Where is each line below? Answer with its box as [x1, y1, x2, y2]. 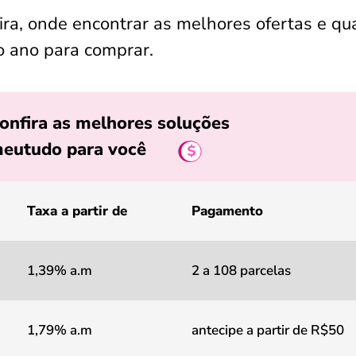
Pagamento [192, 202, 263, 220]
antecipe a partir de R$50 [192, 321, 344, 339]
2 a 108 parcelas [192, 261, 291, 280]
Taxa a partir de [27, 202, 127, 220]
